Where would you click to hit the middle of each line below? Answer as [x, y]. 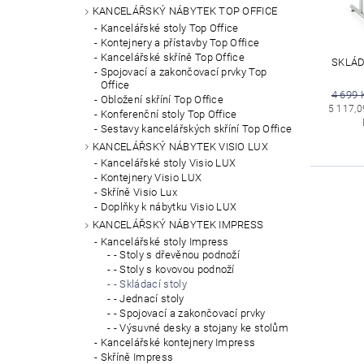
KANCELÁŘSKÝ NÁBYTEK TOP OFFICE [185, 11]
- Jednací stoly [149, 299]
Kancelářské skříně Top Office [173, 57]
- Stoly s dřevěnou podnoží [177, 255]
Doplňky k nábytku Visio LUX [169, 207]
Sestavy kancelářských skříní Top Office [196, 128]
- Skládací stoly [150, 284]
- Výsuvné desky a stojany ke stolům [201, 328]
